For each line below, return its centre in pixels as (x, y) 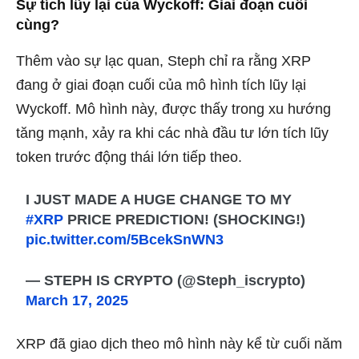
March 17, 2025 (77, 300)
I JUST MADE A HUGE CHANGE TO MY (159, 199)
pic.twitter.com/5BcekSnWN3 (125, 239)
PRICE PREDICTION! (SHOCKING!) (185, 219)
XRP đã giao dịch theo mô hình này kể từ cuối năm (179, 343)
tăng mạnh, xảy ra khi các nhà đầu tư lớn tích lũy (172, 133)
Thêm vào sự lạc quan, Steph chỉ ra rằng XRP (163, 61)
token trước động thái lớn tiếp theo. (129, 157)
